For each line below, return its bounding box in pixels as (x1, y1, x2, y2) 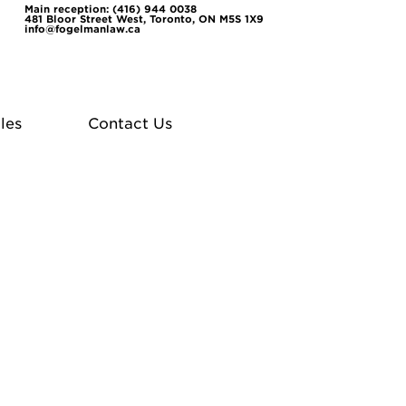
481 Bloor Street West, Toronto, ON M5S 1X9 (24, 13, 264, 25)
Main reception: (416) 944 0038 (24, 3, 197, 15)
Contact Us (87, 115, 172, 133)
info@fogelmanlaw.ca (24, 23, 140, 35)
